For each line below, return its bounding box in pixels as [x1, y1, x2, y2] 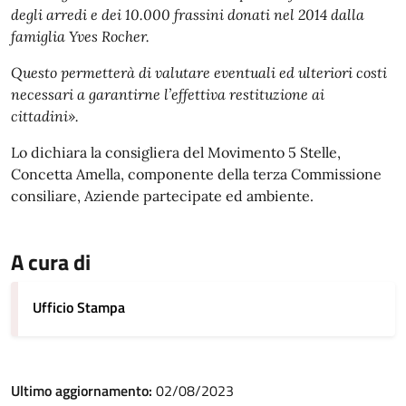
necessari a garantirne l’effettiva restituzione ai [11, 85, 324, 103]
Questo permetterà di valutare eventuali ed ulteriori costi [11, 63, 387, 82]
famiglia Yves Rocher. [11, 27, 150, 45]
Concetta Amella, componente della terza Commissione [11, 165, 382, 183]
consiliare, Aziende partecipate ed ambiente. [11, 187, 314, 205]
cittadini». [11, 107, 79, 125]
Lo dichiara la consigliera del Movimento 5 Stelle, [11, 143, 341, 161]
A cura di [11, 246, 91, 278]
